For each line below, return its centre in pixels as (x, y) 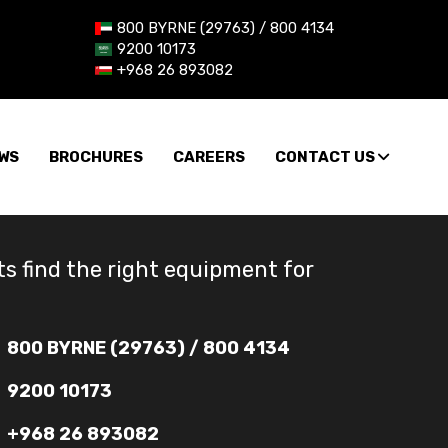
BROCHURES (96, 157)
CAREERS (209, 157)
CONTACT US (326, 157)
